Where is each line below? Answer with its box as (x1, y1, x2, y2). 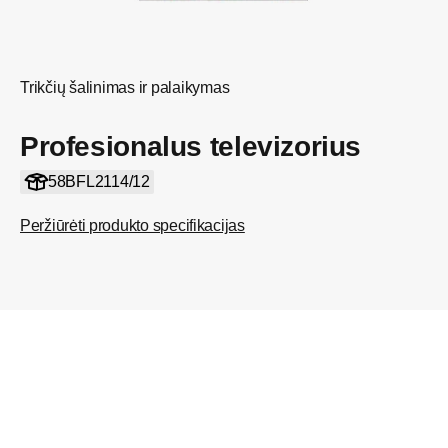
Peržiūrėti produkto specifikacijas (20, 217, 245, 234)
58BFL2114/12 (47, 173, 150, 190)
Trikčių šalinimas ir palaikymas (20, 79, 230, 96)
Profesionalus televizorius (20, 131, 362, 162)
